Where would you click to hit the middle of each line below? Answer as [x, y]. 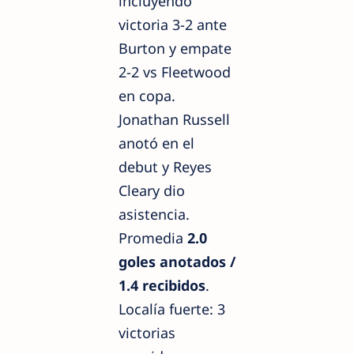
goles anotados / [177, 261]
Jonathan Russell [174, 119]
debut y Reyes [165, 166]
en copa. [147, 95]
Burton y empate [175, 48]
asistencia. [154, 214]
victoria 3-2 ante [173, 24]
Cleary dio [152, 190]
